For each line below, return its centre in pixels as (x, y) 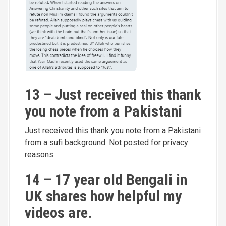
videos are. (59, 212)
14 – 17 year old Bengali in (106, 179)
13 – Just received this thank (113, 94)
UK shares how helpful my (103, 196)
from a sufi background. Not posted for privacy (106, 142)
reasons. (40, 154)
